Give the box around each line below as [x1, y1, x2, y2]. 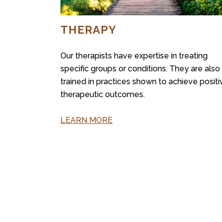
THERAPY [60, 23, 116, 36]
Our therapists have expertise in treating [60, 51, 208, 60]
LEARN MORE [60, 115, 112, 125]
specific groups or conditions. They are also [60, 63, 220, 73]
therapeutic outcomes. [60, 89, 145, 99]
